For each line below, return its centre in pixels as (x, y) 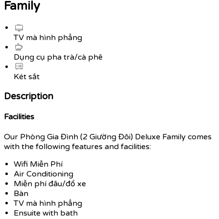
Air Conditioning (44, 174)
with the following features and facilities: (77, 147)
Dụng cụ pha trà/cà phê (58, 57)
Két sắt (27, 77)
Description (29, 96)
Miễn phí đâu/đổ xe (50, 184)
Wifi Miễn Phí (38, 164)
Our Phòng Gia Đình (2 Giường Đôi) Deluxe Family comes (108, 137)
